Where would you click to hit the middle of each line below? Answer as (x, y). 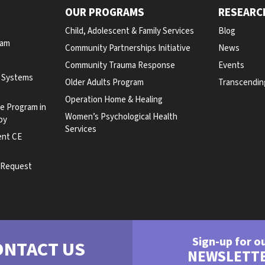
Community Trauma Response (120, 65)
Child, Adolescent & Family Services (129, 31)
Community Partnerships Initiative (127, 48)
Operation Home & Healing (114, 100)
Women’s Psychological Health (121, 117)
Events (232, 65)
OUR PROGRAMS (104, 13)
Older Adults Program (104, 83)
